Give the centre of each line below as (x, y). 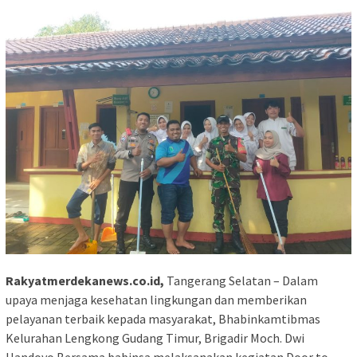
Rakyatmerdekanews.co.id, (85, 281)
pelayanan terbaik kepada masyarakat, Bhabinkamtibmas (163, 319)
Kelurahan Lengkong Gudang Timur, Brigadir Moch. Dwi (155, 338)
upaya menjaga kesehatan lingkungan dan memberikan (156, 300)
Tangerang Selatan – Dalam (241, 281)
